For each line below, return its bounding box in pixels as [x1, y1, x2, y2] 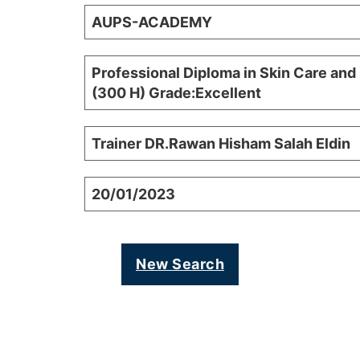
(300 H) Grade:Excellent [92, 84, 261, 102]
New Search [136, 256, 224, 273]
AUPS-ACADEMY [92, 14, 212, 31]
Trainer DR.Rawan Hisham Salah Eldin [92, 135, 350, 153]
